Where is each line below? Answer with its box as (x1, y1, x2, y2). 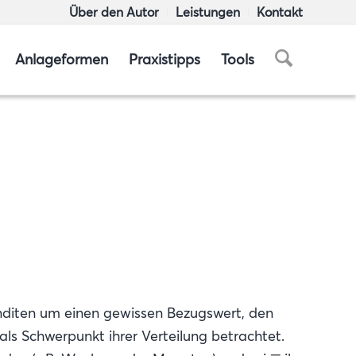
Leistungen (176, 4, 240, 20)
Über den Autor (69, 4, 159, 20)
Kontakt (257, 4, 303, 20)
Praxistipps (129, 50, 201, 68)
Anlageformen (15, 50, 109, 68)
